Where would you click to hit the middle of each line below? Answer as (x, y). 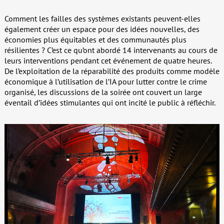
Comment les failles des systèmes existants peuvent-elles (102, 18)
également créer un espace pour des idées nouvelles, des (102, 29)
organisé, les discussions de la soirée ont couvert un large (103, 92)
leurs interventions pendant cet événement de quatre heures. (108, 60)
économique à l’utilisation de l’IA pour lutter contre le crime (105, 81)
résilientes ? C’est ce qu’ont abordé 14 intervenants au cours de (111, 50)
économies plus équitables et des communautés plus (95, 39)
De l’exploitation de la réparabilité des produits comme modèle (112, 71)
